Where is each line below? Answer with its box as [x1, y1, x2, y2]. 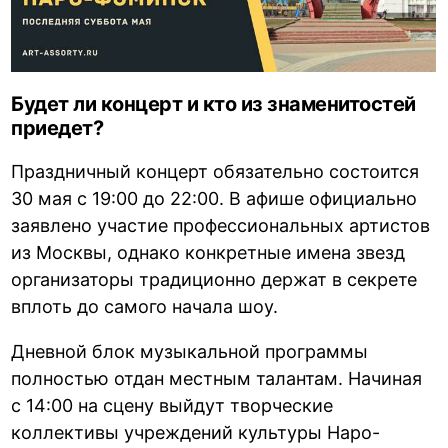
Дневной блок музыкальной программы [11, 340, 369, 362]
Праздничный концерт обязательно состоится [11, 160, 420, 182]
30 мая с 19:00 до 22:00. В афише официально [11, 187, 418, 209]
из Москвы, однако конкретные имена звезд [11, 241, 406, 263]
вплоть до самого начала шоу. [11, 295, 279, 317]
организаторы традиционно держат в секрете [11, 268, 418, 290]
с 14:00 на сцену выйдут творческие [11, 394, 334, 416]
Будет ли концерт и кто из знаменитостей [11, 91, 416, 116]
